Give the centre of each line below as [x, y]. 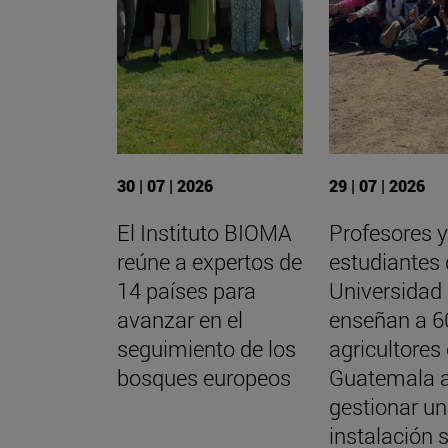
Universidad [386, 290]
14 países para [186, 290]
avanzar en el [180, 319]
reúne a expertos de [209, 261]
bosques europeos [204, 377]
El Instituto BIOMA [204, 232]
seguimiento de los [206, 348]
